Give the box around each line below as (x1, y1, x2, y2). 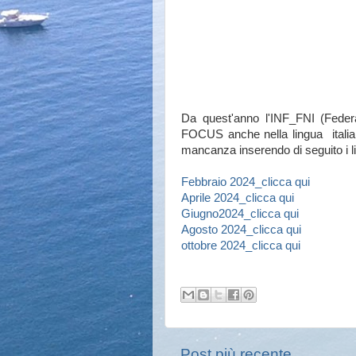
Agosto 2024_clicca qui (181, 223, 301, 236)
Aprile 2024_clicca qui (181, 192, 294, 204)
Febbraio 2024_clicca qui (181, 176, 310, 188)
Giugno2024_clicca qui (181, 207, 299, 220)
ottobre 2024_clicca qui (181, 239, 300, 252)
